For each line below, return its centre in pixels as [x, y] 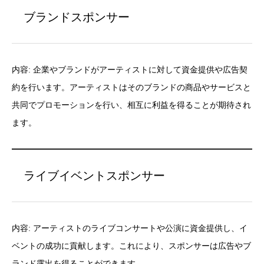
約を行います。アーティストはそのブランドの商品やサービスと [131, 88]
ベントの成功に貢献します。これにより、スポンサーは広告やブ [131, 246]
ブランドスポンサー [77, 17]
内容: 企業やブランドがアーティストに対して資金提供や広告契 [130, 70]
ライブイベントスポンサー [94, 176]
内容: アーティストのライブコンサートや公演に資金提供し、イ [130, 228]
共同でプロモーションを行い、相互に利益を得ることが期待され [131, 105]
